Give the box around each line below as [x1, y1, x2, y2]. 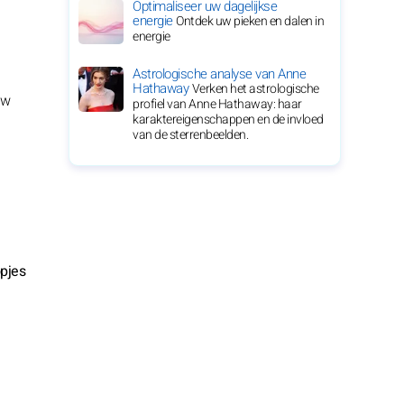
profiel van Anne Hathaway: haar [133, 95, 302, 114]
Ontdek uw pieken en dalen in [176, 12, 324, 31]
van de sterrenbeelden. [133, 125, 248, 144]
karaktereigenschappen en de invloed [133, 110, 324, 129]
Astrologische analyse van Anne [133, 64, 306, 84]
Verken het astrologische [191, 79, 319, 98]
